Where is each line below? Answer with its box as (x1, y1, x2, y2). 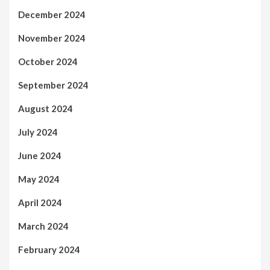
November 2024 (18, 33, 86, 44)
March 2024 (18, 221, 69, 232)
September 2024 (18, 80, 89, 91)
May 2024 (18, 174, 60, 185)
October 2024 (18, 56, 78, 67)
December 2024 (18, 9, 86, 20)
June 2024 (18, 150, 61, 162)
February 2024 (18, 244, 80, 256)
